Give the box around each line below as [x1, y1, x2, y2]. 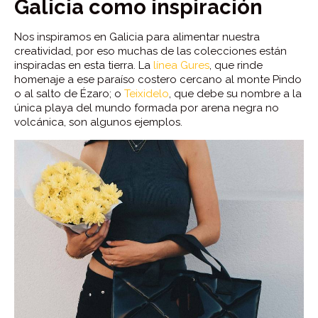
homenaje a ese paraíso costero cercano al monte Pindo [14, 72, 302, 86]
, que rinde [209, 58, 263, 72]
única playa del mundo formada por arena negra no [14, 101, 279, 114]
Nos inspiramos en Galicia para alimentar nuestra [14, 30, 260, 43]
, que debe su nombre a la [169, 87, 302, 100]
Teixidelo [124, 87, 169, 100]
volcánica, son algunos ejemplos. [14, 115, 182, 128]
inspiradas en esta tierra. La [14, 58, 153, 72]
